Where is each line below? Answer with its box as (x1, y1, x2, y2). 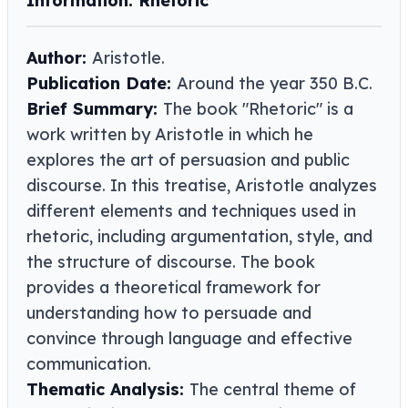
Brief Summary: (26, 98, 163, 120)
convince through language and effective (26, 328, 352, 350)
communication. (26, 353, 151, 375)
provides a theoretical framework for (26, 277, 321, 299)
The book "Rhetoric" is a (163, 98, 353, 120)
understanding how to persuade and (26, 302, 311, 324)
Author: (26, 47, 92, 69)
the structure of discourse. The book (26, 251, 315, 273)
